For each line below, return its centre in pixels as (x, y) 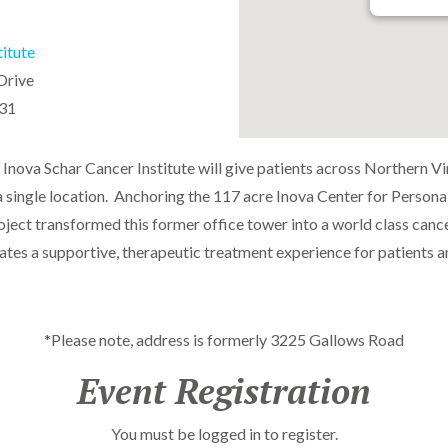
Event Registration (224, 391)
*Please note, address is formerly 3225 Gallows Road (224, 340)
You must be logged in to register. (224, 434)
